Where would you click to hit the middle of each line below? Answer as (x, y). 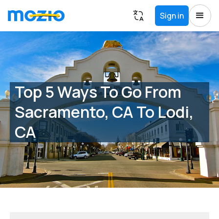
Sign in (172, 16)
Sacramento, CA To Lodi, (104, 112)
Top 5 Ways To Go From (98, 92)
